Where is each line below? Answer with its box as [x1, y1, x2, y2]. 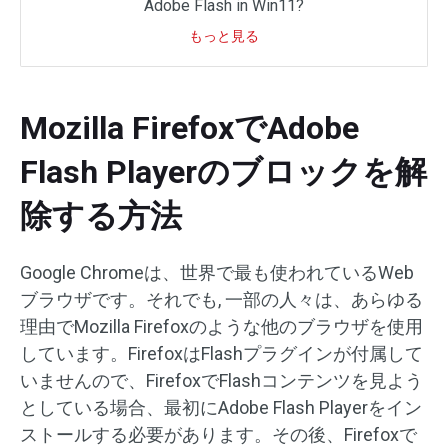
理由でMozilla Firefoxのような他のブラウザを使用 [20, 316, 423, 338]
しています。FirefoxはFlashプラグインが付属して [20, 343, 423, 365]
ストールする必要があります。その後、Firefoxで [20, 424, 417, 446]
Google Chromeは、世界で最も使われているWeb [20, 262, 414, 284]
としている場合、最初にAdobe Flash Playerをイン [20, 397, 422, 419]
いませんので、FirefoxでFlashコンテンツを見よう [20, 370, 423, 392]
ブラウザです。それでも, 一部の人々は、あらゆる [20, 289, 423, 311]
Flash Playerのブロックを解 [20, 153, 427, 192]
